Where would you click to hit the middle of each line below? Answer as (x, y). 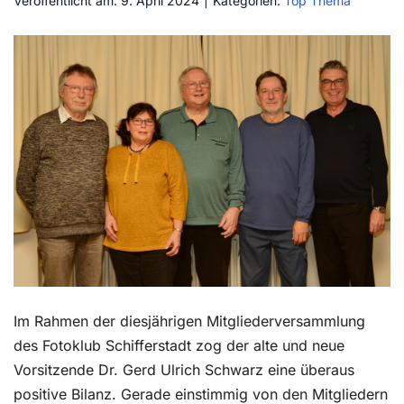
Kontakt (50, 30)
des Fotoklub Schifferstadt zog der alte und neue (179, 345)
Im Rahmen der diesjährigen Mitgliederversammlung (189, 321)
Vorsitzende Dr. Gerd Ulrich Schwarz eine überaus (184, 369)
